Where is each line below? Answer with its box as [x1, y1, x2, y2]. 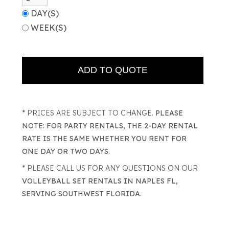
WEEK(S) [28, 22, 71, 33]
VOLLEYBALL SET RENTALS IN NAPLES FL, [21, 176, 178, 186]
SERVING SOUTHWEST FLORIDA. [21, 189, 142, 198]
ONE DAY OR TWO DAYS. [21, 147, 110, 156]
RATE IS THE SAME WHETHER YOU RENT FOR [21, 134, 187, 143]
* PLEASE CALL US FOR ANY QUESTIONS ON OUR [21, 164, 198, 173]
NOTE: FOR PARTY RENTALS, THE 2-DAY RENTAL [21, 121, 198, 130]
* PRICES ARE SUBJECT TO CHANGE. [21, 108, 155, 118]
